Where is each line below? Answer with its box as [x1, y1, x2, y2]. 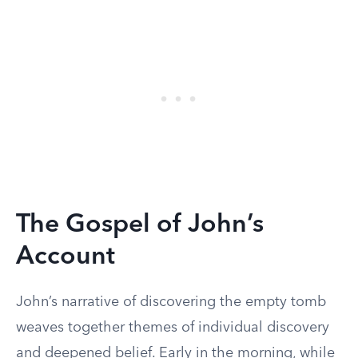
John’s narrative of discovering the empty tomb [16, 295, 326, 309]
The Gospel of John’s [16, 213, 264, 238]
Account [16, 245, 115, 270]
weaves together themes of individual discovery [16, 320, 329, 335]
